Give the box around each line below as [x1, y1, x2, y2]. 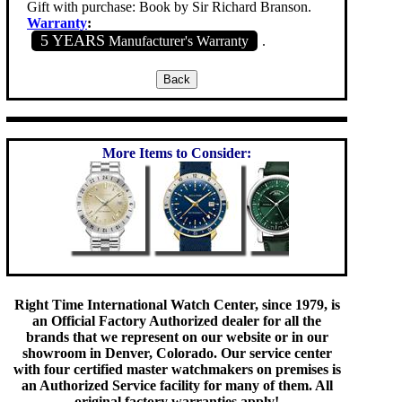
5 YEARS [40, 31, 105, 49]
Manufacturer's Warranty [105, 32, 249, 48]
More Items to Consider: [102, 145, 251, 161]
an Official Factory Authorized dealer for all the [32, 313, 321, 328]
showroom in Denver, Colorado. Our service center [22, 345, 332, 361]
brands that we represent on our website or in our [25, 329, 328, 345]
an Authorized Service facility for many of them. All [21, 378, 333, 393]
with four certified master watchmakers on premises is [13, 362, 341, 377]
